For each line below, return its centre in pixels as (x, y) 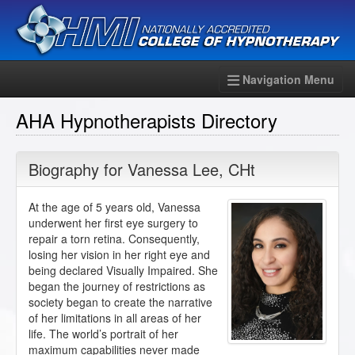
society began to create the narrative (120, 302)
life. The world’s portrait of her (103, 334)
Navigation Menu (288, 80)
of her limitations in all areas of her (115, 318)
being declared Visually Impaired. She (123, 271)
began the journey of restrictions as (117, 286)
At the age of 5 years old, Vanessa (115, 207)
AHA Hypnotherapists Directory (147, 120)
